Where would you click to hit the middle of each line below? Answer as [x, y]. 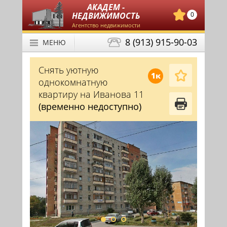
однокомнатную [73, 82]
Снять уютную [68, 70]
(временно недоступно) [90, 106]
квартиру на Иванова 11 [91, 94]
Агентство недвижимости [106, 25]
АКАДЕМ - [106, 7]
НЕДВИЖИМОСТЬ [106, 16]
